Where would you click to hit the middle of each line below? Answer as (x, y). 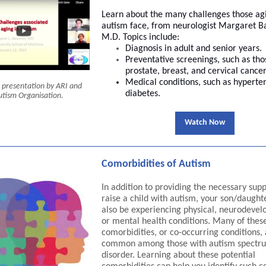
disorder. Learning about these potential (178, 255)
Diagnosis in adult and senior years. (194, 49)
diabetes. (143, 94)
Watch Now (205, 123)
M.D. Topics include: (140, 37)
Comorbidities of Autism (156, 164)
